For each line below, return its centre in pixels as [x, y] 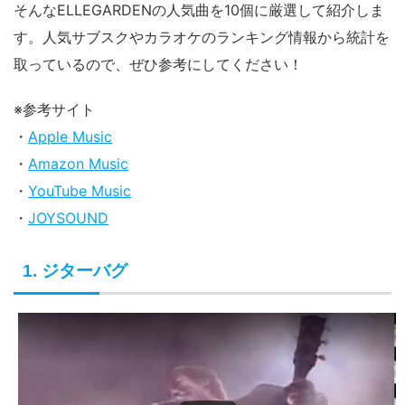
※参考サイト [54, 110]
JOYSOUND [68, 218]
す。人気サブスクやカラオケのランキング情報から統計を [202, 38]
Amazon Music [78, 164]
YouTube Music [80, 191]
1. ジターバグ [75, 271]
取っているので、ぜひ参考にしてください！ [158, 65]
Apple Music [70, 137]
